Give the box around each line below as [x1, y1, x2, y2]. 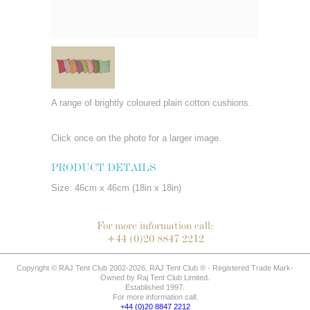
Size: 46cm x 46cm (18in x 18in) [51, 183, 181, 193]
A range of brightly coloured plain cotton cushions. [51, 98, 251, 108]
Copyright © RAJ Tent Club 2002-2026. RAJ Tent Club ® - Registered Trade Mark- [17, 264, 293, 272]
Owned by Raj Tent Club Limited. [100, 273, 210, 282]
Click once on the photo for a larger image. [51, 133, 221, 143]
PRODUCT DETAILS [51, 161, 156, 174]
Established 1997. [125, 283, 185, 291]
